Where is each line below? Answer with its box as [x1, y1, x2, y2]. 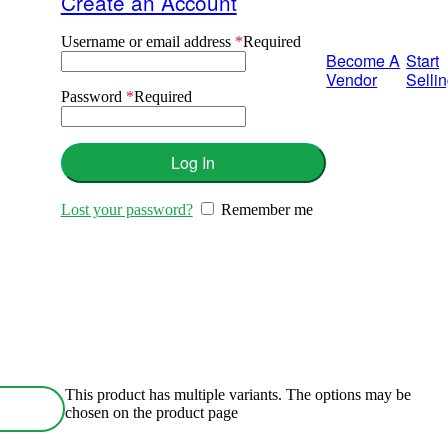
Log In [171, 151, 216, 175]
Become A [326, 49, 401, 73]
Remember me [220, 201, 313, 219]
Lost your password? [60, 201, 193, 219]
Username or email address [60, 32, 235, 50]
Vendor [326, 68, 378, 92]
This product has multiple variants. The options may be [65, 386, 412, 404]
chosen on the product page [65, 404, 239, 422]
